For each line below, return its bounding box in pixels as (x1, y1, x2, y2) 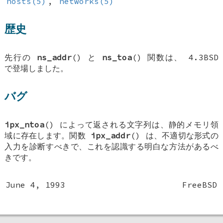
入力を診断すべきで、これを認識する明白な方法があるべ (4, 141, 219, 151)
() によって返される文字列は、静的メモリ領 (44, 119, 219, 129)
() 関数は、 (131, 52, 189, 62)
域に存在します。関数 (4, 130, 91, 140)
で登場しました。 (4, 63, 69, 73)
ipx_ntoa (4, 119, 45, 129)
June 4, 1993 (5, 179, 66, 190)
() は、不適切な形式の (130, 130, 219, 140)
